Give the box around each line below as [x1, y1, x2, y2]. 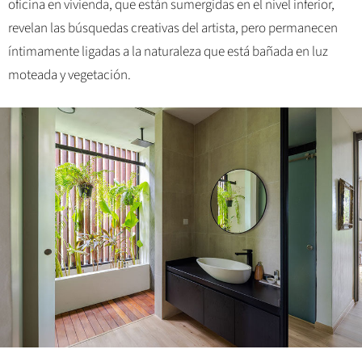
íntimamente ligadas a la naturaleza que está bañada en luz [8, 41, 328, 61]
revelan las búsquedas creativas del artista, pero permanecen [8, 18, 338, 38]
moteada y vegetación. [8, 65, 131, 85]
